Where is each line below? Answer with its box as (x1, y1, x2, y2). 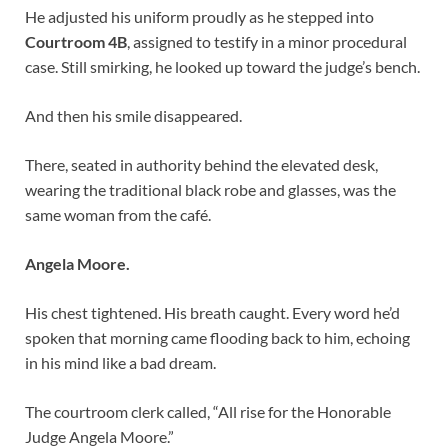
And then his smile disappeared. (25, 106, 242, 126)
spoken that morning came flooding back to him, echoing (25, 328, 410, 348)
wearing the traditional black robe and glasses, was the (25, 180, 396, 200)
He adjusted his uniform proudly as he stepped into (25, 7, 374, 27)
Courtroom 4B (25, 32, 127, 52)
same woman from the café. (25, 205, 211, 225)
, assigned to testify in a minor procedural (127, 32, 407, 52)
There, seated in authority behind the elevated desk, (25, 155, 378, 175)
